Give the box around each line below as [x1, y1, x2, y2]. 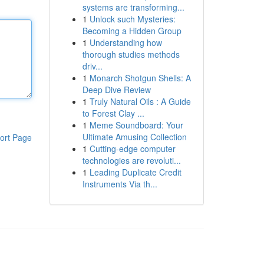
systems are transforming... [82, 1, 184, 13]
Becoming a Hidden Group [82, 25, 181, 37]
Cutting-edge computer [89, 143, 176, 154]
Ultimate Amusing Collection [82, 131, 187, 143]
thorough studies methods [82, 48, 180, 60]
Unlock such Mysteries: [89, 13, 176, 25]
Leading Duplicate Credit [89, 166, 181, 178]
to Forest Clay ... [82, 107, 144, 119]
